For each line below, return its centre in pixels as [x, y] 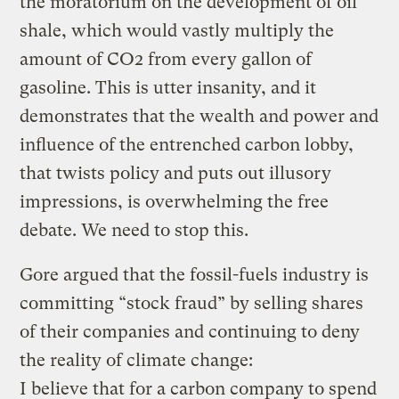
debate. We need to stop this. [134, 230]
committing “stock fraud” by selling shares [192, 303]
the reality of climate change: [137, 360]
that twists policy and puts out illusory [176, 173]
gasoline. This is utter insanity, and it [168, 87]
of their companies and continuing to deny [190, 331]
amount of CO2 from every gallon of [166, 59]
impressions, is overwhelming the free [175, 201]
